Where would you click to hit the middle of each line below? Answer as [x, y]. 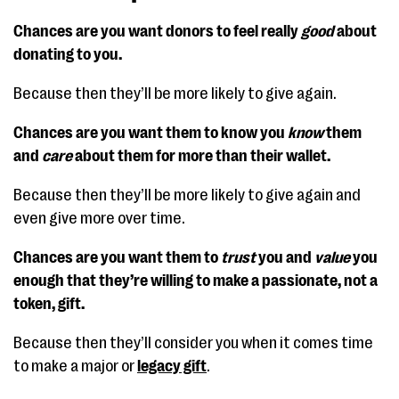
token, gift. [49, 304]
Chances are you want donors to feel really [157, 31]
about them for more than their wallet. [201, 156]
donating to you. [68, 54]
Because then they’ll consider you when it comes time [193, 343]
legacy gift [172, 366]
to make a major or [75, 366]
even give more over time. [99, 218]
